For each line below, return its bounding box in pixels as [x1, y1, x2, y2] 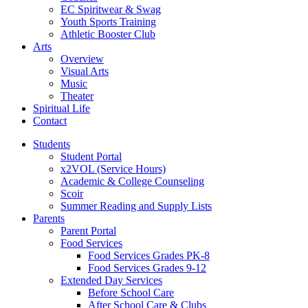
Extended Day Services [60, 274, 162, 287]
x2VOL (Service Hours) [60, 163, 166, 175]
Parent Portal [60, 225, 116, 237]
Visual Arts [60, 65, 109, 78]
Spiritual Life [33, 102, 90, 115]
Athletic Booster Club [60, 28, 155, 41]
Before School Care [88, 287, 174, 299]
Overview [60, 53, 104, 65]
